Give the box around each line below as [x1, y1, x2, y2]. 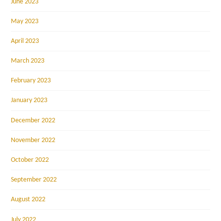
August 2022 [11, 196, 46, 204]
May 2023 [11, 17, 39, 25]
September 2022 [11, 176, 57, 184]
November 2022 [11, 136, 56, 144]
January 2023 [11, 97, 48, 105]
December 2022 [11, 116, 56, 124]
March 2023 [11, 57, 45, 65]
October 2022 [11, 156, 49, 164]
